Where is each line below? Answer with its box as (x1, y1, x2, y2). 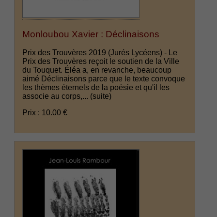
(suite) (90, 92, 112, 101)
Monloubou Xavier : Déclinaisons (22, 29, 160, 39)
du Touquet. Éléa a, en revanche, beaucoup (22, 66, 172, 75)
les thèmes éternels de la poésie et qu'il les (22, 83, 170, 92)
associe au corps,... (22, 92, 91, 101)
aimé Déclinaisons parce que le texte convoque (22, 75, 186, 83)
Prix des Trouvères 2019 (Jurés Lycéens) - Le (22, 48, 178, 57)
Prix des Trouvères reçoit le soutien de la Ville (22, 57, 180, 66)
